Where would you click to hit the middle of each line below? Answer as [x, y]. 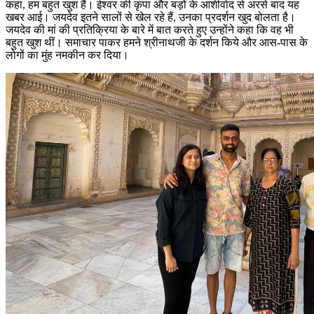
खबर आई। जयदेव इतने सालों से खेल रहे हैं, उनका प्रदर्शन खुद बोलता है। [151, 17]
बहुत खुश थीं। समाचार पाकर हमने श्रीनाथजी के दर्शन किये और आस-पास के [157, 42]
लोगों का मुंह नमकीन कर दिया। [67, 55]
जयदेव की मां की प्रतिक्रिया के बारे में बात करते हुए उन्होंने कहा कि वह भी [150, 29]
